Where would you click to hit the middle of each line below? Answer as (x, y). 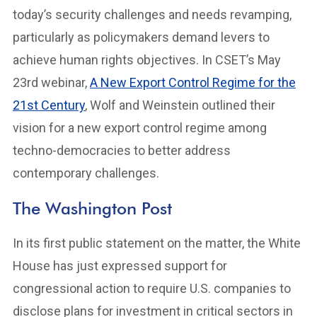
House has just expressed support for (120, 266)
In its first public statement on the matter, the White (157, 243)
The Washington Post (92, 208)
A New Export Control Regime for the (193, 82)
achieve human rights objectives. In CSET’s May (147, 60)
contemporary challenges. (86, 173)
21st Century (49, 105)
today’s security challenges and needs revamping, (152, 15)
